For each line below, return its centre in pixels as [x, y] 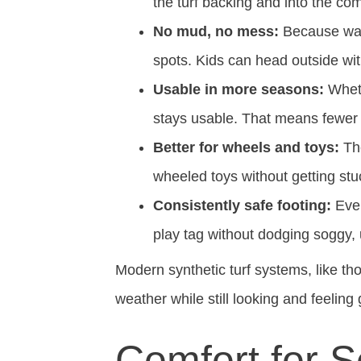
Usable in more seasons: [239, 89]
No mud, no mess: [216, 31]
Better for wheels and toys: [246, 147]
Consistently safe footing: [242, 205]
